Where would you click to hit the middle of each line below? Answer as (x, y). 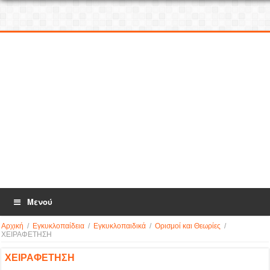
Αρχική (13, 226)
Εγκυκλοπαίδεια (59, 226)
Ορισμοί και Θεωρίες (188, 226)
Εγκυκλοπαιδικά (120, 226)
